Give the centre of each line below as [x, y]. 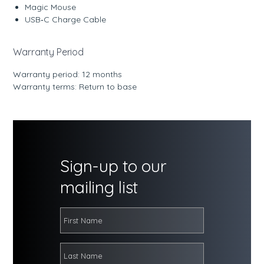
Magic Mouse [51, 7]
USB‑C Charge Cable [66, 19]
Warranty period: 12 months [68, 74]
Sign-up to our [113, 166]
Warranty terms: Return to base [75, 86]
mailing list [99, 187]
